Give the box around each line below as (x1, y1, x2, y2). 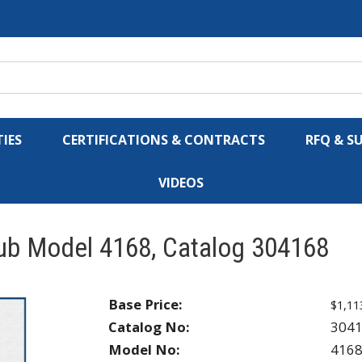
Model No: (108, 339, 180, 359)
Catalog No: (108, 317, 190, 336)
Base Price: (108, 294, 183, 314)
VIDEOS (158, 174, 204, 192)
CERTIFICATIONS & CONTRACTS (62, 131, 265, 149)
